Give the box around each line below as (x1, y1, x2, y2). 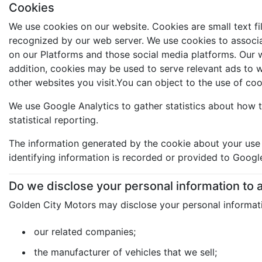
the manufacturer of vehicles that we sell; (34, 246, 217, 258)
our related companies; (34, 225, 136, 237)
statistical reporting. (9, 114, 98, 126)
